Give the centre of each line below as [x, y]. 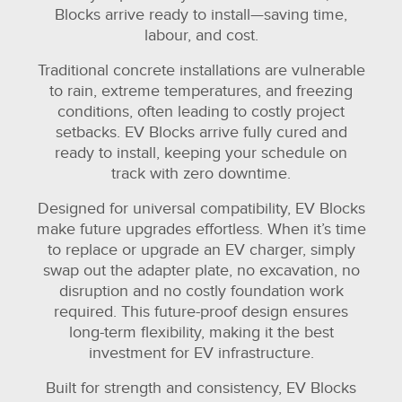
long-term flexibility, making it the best [201, 332]
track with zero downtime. [201, 173]
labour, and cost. [201, 35]
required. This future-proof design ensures [201, 311]
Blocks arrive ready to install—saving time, [201, 14]
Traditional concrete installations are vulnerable [201, 70]
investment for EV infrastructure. [201, 353]
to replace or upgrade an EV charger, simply [201, 249]
